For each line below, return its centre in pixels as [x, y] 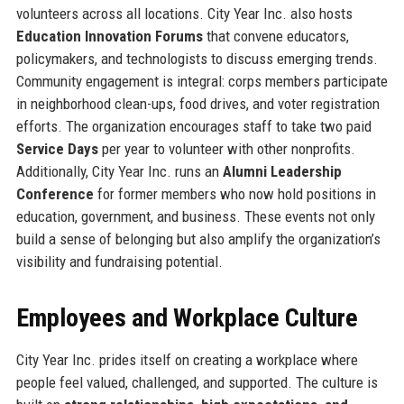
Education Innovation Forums [109, 36]
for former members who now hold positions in [234, 193]
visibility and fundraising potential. [119, 261]
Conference [55, 193]
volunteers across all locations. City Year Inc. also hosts [184, 13]
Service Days [57, 148]
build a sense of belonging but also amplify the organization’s [198, 239]
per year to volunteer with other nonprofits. [226, 148]
